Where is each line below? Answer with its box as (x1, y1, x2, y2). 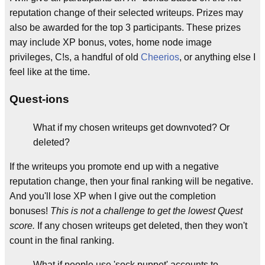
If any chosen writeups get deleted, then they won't (35, 220, 247, 231)
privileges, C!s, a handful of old (9, 52, 141, 63)
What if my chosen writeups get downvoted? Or (33, 122, 230, 132)
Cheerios (141, 52, 179, 63)
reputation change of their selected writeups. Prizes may (9, 8, 243, 18)
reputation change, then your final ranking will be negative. (9, 176, 253, 186)
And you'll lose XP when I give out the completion (9, 190, 216, 201)
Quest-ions (9, 93, 69, 106)
